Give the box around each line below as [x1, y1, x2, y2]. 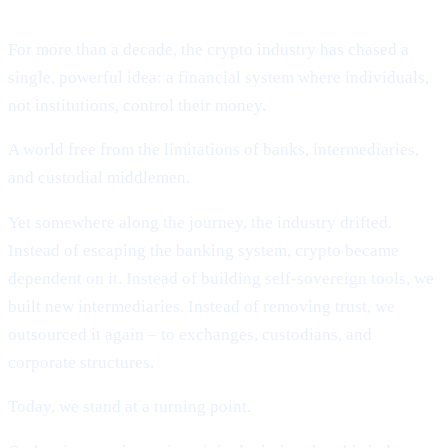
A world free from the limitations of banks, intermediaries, [8, 140, 419, 160]
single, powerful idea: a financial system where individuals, [8, 67, 429, 87]
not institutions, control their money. [8, 95, 266, 115]
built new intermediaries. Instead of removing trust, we [8, 296, 395, 316]
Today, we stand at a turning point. [8, 397, 251, 417]
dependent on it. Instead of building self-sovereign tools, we [8, 268, 434, 288]
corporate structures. [8, 352, 154, 372]
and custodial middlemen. [8, 168, 190, 188]
